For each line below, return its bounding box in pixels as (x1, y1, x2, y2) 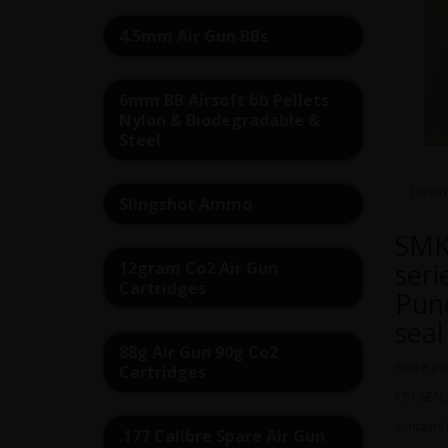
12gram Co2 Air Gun (119, 256, 278, 279)
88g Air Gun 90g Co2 (119, 340, 278, 363)
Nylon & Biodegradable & (119, 108, 320, 131)
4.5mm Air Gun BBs (119, 24, 268, 47)
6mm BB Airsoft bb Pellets (119, 88, 329, 111)
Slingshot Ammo (119, 192, 252, 215)
